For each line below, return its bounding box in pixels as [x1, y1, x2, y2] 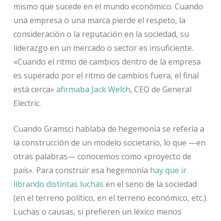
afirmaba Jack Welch [56, 84, 130, 95]
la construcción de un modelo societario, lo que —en [13, 137, 206, 148]
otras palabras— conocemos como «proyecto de [13, 151, 191, 162]
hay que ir [149, 165, 186, 176]
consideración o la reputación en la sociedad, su [13, 29, 189, 40]
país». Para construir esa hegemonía [13, 165, 150, 176]
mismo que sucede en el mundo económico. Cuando [13, 1, 203, 12]
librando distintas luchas [13, 179, 104, 190]
